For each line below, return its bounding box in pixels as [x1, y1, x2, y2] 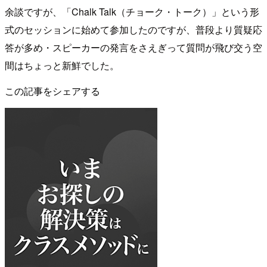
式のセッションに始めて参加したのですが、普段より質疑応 [5, 22, 262, 36]
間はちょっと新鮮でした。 [5, 58, 119, 72]
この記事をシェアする [5, 83, 100, 98]
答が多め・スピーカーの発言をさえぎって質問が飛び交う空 [5, 40, 262, 54]
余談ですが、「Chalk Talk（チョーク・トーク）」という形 [5, 4, 259, 18]
